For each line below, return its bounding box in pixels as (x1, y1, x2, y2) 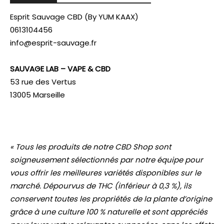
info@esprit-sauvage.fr (10, 37, 96, 48)
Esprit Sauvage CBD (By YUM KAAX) (10, 11, 138, 22)
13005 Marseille (10, 89, 65, 100)
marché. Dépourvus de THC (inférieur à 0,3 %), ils (10, 180, 191, 191)
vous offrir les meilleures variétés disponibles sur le (10, 167, 201, 178)
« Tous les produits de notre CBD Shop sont (10, 141, 171, 152)
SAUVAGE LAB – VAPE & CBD (10, 63, 110, 74)
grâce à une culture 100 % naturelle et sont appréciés (10, 206, 207, 217)
